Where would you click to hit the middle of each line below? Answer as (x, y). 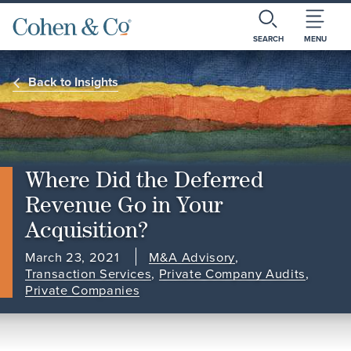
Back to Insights (73, 82)
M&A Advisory (192, 257)
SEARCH (268, 39)
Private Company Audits (232, 273)
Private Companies (83, 290)
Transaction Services (89, 273)
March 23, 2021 (74, 257)
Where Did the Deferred (144, 179)
